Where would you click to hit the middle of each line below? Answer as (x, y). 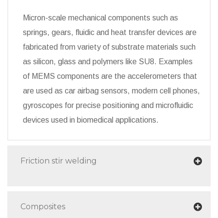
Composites (43, 206)
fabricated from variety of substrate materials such (109, 47)
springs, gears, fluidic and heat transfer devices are (110, 32)
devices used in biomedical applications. (91, 120)
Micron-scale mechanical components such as (100, 18)
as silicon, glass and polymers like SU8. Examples (108, 61)
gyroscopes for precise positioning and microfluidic (108, 105)
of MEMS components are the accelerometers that (110, 76)
